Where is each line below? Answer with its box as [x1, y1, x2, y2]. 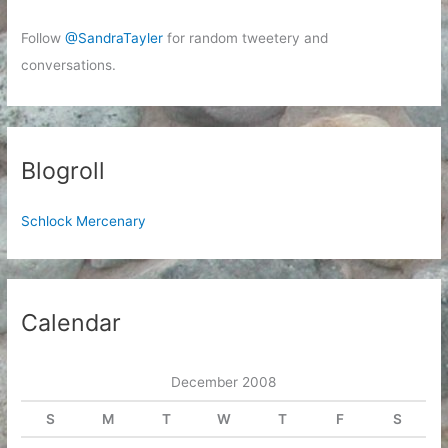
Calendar [21, 308, 122, 338]
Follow [21, 29, 66, 46]
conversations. [21, 56, 117, 73]
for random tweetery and [163, 29, 329, 46]
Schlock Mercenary [21, 213, 147, 230]
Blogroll [21, 155, 106, 185]
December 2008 [171, 373, 277, 390]
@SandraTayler [65, 29, 164, 46]
